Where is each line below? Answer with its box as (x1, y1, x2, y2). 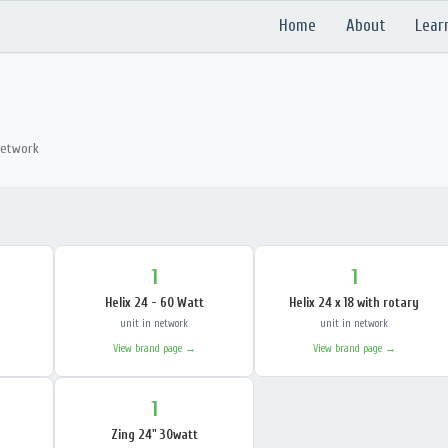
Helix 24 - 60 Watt (104, 295, 204, 310)
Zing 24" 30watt (110, 427, 198, 442)
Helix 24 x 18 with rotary (289, 295, 419, 310)
